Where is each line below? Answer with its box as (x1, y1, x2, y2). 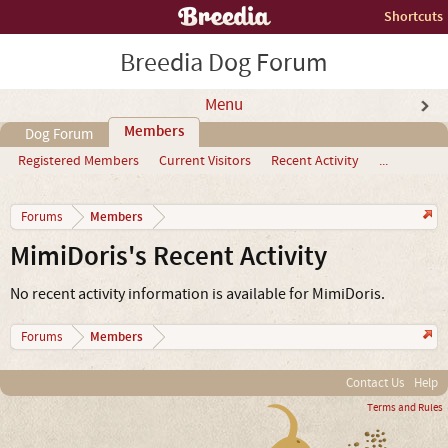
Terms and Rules (367, 401, 443, 415)
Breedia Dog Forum (120, 46, 328, 80)
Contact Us (346, 375, 404, 391)
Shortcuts (384, 7, 443, 26)
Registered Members (18, 152, 139, 170)
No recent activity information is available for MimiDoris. (10, 284, 385, 304)
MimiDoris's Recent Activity (10, 239, 327, 275)
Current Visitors (159, 152, 251, 170)
